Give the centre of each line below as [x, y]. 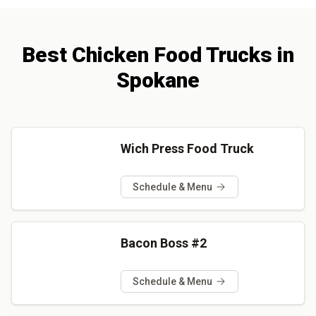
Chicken [110, 54]
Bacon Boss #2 [163, 243]
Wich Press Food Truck [187, 148]
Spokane [158, 80]
